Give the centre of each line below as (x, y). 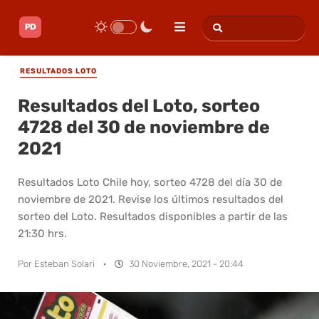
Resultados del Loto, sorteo (139, 105)
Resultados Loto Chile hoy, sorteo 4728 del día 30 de (150, 182)
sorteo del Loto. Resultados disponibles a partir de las (153, 216)
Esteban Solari (64, 263)
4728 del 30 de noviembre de (144, 127)
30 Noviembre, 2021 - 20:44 (186, 263)
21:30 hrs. (42, 233)
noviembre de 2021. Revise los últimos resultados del (151, 199)
